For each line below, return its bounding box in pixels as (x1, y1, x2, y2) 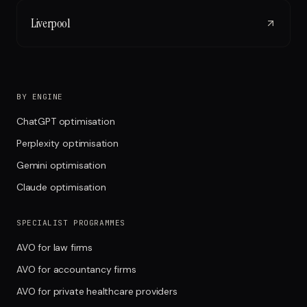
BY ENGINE (16, 91, 64, 101)
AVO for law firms (16, 241, 93, 254)
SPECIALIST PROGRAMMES (16, 217, 125, 228)
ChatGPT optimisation (16, 114, 115, 127)
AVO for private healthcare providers (16, 284, 177, 297)
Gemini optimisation (16, 158, 106, 171)
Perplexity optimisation (16, 136, 119, 149)
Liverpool (31, 14, 70, 32)
